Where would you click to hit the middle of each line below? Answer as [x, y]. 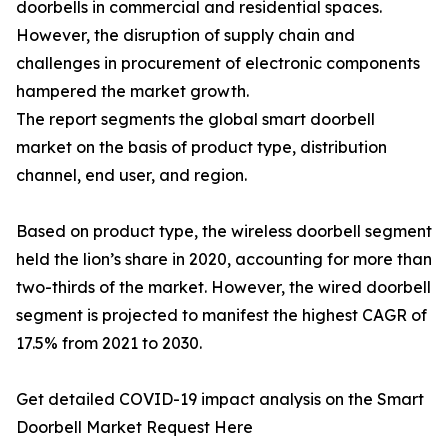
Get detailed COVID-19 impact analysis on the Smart [220, 399]
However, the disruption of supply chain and [185, 35]
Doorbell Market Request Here [134, 427]
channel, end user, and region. [131, 175]
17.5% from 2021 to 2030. [109, 343]
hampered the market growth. [132, 91]
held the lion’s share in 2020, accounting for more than [224, 259]
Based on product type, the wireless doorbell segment [224, 231]
